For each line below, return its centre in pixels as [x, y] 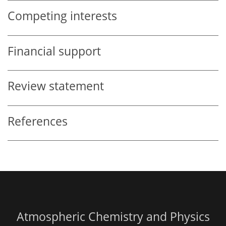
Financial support [54, 51]
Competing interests [62, 16]
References [38, 121]
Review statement [56, 86]
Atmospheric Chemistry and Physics [113, 217]
